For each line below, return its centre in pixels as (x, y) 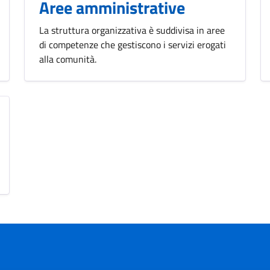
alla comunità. (68, 59)
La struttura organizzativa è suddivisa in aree (132, 30)
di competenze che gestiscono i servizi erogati (133, 44)
